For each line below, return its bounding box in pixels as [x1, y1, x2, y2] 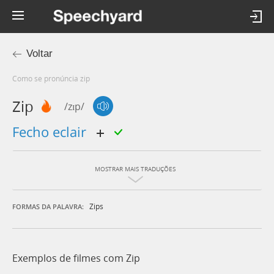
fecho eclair [19, 122, 90, 141]
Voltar [26, 48, 53, 59]
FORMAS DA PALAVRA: [12, 202, 84, 212]
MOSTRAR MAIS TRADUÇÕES [95, 165, 176, 174]
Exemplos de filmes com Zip [12, 251, 140, 265]
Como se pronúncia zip [17, 73, 90, 83]
